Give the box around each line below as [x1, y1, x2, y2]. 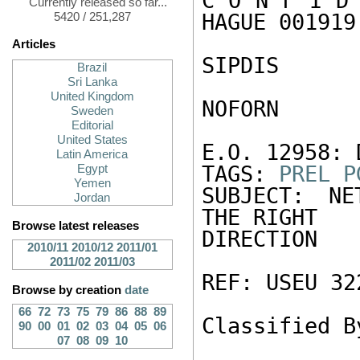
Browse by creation [12, 284, 125, 297]
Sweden [71, 104, 114, 117]
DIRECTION [202, 227, 330, 252]
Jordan [74, 191, 111, 204]
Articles [12, 38, 55, 51]
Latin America [56, 148, 129, 161]
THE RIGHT [202, 205, 330, 230]
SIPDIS [202, 53, 292, 78]
